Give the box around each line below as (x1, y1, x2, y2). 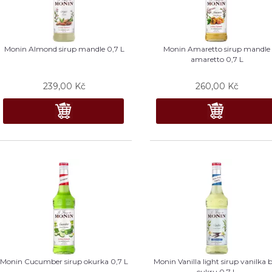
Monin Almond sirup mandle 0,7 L (4, 44, 124, 53)
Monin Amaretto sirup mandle (163, 44, 271, 53)
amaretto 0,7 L (190, 54, 243, 64)
